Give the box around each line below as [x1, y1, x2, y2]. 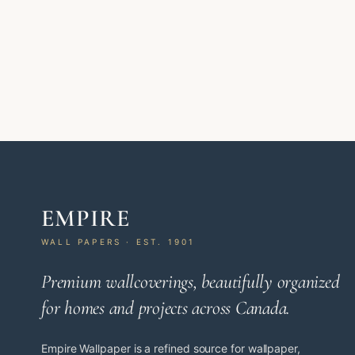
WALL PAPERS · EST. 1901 [41, 237, 196, 246]
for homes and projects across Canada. [41, 296, 291, 319]
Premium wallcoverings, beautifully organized [41, 270, 340, 293]
